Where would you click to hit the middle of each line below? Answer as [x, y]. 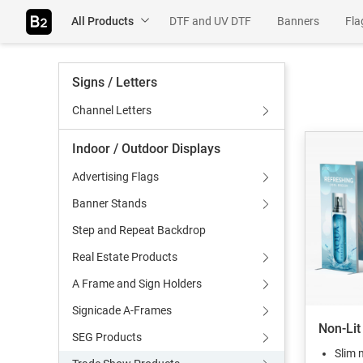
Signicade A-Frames [122, 310]
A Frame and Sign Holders [137, 284]
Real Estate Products [125, 257]
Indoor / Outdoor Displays [146, 149]
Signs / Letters [115, 82]
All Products [102, 21]
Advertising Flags [115, 177]
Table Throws [203, 64]
